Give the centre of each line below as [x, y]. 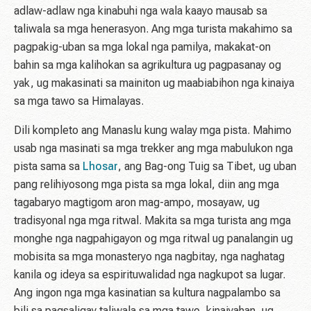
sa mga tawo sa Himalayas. [79, 101]
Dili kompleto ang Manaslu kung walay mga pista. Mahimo [153, 131]
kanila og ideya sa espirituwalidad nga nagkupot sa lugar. [150, 275]
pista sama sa [48, 167]
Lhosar [100, 167]
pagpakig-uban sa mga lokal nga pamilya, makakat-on [142, 47]
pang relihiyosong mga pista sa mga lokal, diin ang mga [146, 185]
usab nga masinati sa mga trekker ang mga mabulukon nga [153, 149]
